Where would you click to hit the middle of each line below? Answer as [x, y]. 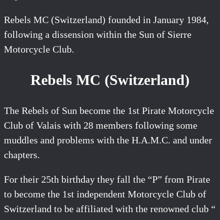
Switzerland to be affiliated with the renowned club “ [110, 208]
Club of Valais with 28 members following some [101, 125]
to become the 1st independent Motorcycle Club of [105, 194]
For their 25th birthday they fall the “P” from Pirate [107, 179]
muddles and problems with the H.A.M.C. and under [108, 140]
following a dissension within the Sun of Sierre [98, 34]
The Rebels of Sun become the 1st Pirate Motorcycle [109, 110]
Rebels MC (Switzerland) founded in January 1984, [106, 20]
